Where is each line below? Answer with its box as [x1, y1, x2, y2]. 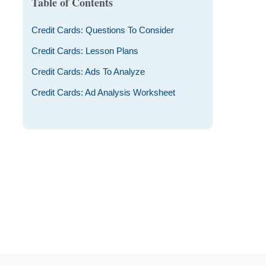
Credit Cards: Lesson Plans [31, 46, 138, 56]
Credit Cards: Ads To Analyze [31, 66, 145, 77]
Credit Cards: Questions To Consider [31, 25, 174, 35]
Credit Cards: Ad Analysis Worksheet [31, 87, 175, 97]
